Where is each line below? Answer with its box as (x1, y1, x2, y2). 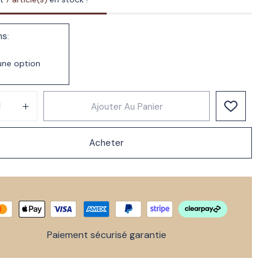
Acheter (89, 137, 124, 149)
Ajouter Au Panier (90, 101, 163, 113)
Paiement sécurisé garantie (46, 228, 166, 242)
